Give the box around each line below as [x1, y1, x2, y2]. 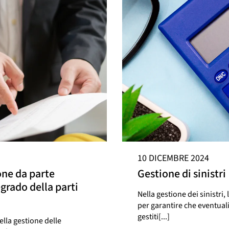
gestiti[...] [138, 211, 170, 223]
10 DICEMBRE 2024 [138, 152, 209, 165]
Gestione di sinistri [138, 166, 226, 182]
